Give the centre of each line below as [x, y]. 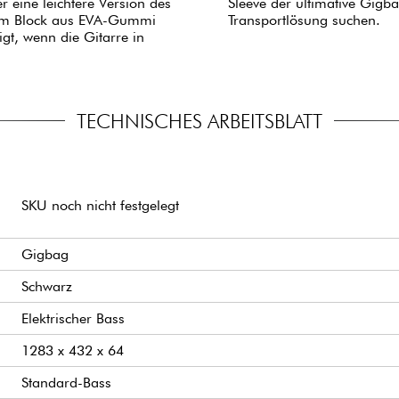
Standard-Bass [66, 382]
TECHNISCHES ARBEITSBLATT [199, 120]
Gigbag [45, 254]
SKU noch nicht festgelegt [100, 205]
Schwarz [47, 286]
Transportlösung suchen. [305, 20]
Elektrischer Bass [73, 318]
